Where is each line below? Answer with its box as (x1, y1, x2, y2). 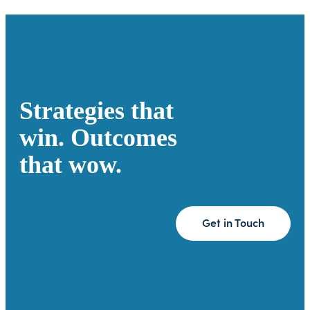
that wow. (19, 150, 122, 179)
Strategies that (19, 96, 174, 125)
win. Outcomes (19, 123, 177, 152)
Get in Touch (202, 216, 264, 230)
